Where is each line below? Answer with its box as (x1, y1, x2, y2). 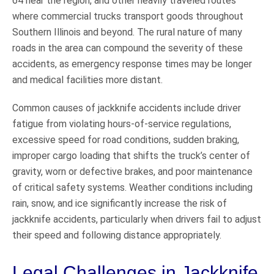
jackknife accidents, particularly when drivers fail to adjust (12, 213, 261, 225)
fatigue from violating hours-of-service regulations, (12, 117, 231, 130)
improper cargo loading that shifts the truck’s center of (12, 149, 250, 161)
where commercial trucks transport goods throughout (12, 10, 243, 22)
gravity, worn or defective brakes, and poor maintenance (12, 165, 253, 177)
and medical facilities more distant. (12, 73, 163, 86)
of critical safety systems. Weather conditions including (12, 181, 253, 193)
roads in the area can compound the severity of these (12, 42, 243, 54)
